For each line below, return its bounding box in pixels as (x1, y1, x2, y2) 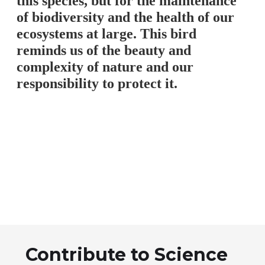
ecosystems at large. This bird (17, 26, 196, 42)
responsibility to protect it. (17, 76, 177, 92)
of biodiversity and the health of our (17, 9, 234, 25)
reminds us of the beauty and (17, 43, 191, 59)
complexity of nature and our (17, 59, 193, 75)
